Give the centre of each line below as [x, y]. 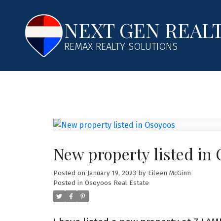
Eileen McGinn [169, 173]
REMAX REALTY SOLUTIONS [121, 46]
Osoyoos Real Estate [117, 183]
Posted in [68, 183]
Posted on [70, 173]
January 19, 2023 [111, 173]
